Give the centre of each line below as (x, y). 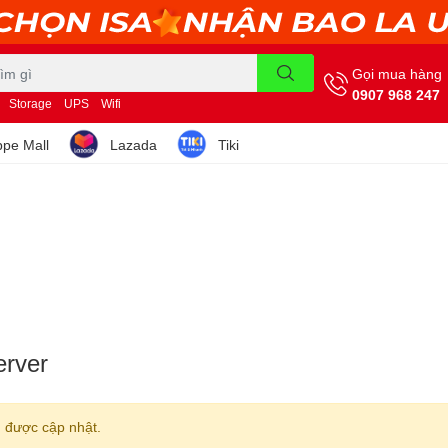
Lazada (133, 144)
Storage (30, 103)
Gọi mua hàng (397, 73)
